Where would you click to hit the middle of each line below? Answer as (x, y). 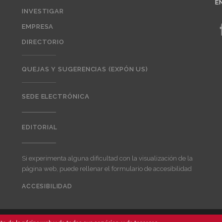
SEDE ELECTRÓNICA (56, 96)
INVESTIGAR (43, 11)
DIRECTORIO (43, 42)
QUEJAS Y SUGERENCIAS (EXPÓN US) (85, 69)
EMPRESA (38, 26)
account (38, 205)
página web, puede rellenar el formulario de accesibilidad (107, 168)
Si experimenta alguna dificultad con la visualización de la (107, 158)
